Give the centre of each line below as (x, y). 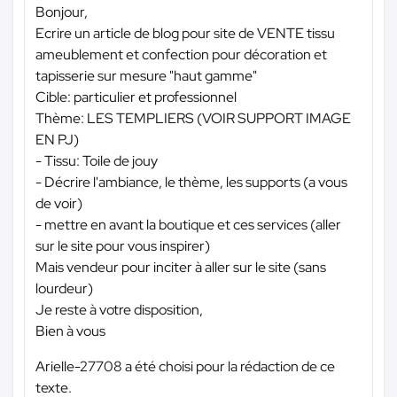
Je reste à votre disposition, (119, 309)
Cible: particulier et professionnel (136, 97)
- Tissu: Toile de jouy (97, 160)
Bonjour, (62, 12)
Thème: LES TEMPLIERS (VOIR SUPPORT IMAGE (193, 118)
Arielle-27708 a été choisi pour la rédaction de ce (185, 366)
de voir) (59, 203)
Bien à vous (70, 331)
